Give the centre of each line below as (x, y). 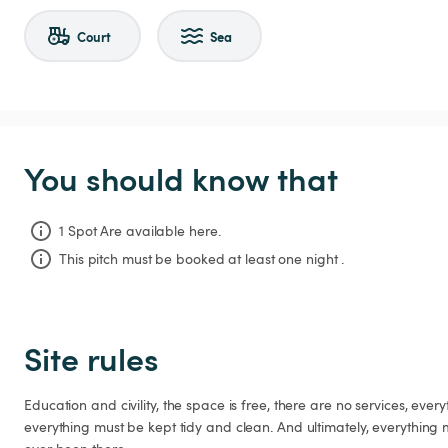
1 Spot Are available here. (140, 230)
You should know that (181, 178)
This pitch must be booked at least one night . (202, 258)
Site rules (91, 358)
